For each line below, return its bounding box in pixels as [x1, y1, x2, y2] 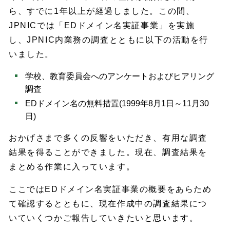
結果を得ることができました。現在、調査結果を [9, 147, 207, 157]
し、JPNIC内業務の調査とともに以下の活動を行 [9, 35, 208, 45]
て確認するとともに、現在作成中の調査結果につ [9, 199, 207, 208]
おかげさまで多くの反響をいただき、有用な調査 [9, 133, 207, 142]
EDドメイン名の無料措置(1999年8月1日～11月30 [25, 99, 209, 108]
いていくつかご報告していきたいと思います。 [9, 213, 199, 222]
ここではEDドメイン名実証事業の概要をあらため [9, 184, 212, 194]
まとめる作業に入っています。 [9, 162, 136, 171]
